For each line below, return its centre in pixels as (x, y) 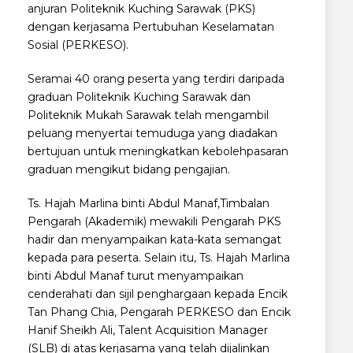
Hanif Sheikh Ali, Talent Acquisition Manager (148, 330)
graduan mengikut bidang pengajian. (129, 169)
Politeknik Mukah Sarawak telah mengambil (148, 115)
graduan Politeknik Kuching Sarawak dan (139, 97)
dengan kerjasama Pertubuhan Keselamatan (151, 26)
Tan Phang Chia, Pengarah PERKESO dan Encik (159, 312)
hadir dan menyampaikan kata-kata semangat (154, 239)
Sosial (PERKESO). (78, 45)
